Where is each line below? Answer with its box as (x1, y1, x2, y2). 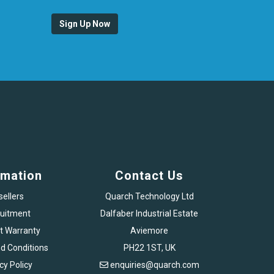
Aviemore (130, 225, 168, 235)
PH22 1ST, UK (123, 242, 176, 253)
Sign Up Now (59, 18, 110, 29)
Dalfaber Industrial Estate (100, 208, 198, 218)
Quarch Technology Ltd (105, 191, 194, 201)
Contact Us (115, 168, 183, 183)
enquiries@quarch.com (109, 259, 199, 270)
